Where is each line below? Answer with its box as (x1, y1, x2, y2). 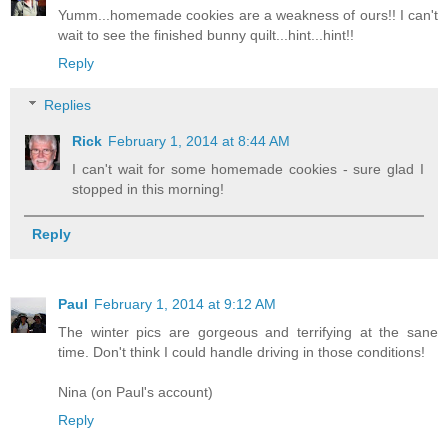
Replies (44, 97, 92, 114)
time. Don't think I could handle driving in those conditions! (58, 344, 425, 361)
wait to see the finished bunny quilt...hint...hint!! (58, 27, 354, 44)
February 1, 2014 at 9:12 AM (94, 296, 276, 313)
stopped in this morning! (72, 181, 225, 198)
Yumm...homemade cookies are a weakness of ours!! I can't (58, 7, 438, 24)
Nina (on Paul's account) (58, 384, 213, 401)
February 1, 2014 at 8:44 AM (108, 133, 291, 150)
